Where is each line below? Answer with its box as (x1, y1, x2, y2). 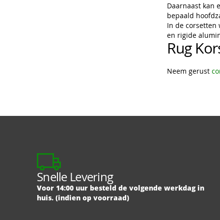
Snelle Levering (37, 169, 113, 185)
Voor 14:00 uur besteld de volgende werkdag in (37, 183, 204, 193)
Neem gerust (167, 66, 212, 76)
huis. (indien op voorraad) (37, 193, 129, 203)
